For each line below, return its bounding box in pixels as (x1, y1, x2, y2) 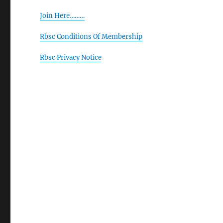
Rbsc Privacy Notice (40, 53, 102, 62)
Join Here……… (40, 11, 85, 20)
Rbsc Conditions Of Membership (40, 32, 143, 41)
